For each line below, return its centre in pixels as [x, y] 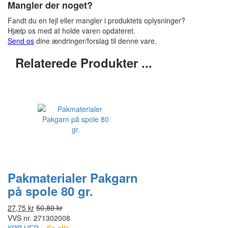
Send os [21, 41]
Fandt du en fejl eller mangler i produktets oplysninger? [96, 21]
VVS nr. [20, 218]
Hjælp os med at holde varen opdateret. [72, 31]
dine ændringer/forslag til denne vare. [95, 41]
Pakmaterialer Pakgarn [73, 178]
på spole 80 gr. [50, 191]
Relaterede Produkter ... [84, 63]
